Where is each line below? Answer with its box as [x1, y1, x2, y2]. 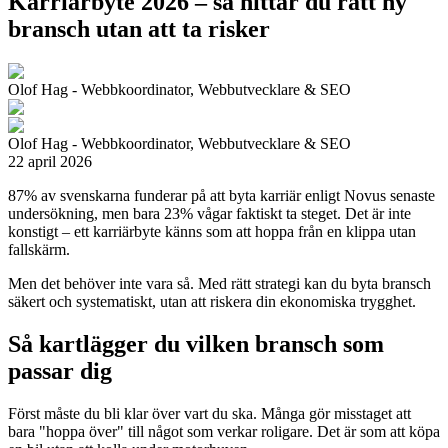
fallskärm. [8, 240, 70, 258]
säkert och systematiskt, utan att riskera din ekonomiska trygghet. [8, 292, 416, 310]
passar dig [8, 357, 112, 384]
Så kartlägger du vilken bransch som [8, 330, 384, 357]
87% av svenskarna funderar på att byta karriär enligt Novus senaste [8, 186, 435, 204]
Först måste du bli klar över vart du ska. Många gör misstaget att [8, 404, 411, 422]
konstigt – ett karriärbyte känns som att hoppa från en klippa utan [8, 222, 416, 240]
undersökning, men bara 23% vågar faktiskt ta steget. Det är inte [8, 204, 411, 222]
